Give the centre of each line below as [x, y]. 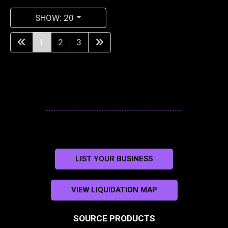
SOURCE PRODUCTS [114, 219]
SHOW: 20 [55, 18]
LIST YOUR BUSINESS [114, 159]
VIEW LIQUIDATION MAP [114, 190]
